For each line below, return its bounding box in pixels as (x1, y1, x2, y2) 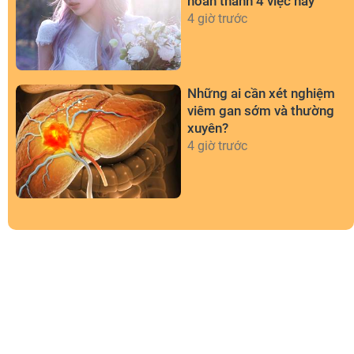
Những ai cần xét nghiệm (187, 85, 335, 102)
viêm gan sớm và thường (187, 103, 334, 119)
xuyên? (187, 120, 228, 137)
